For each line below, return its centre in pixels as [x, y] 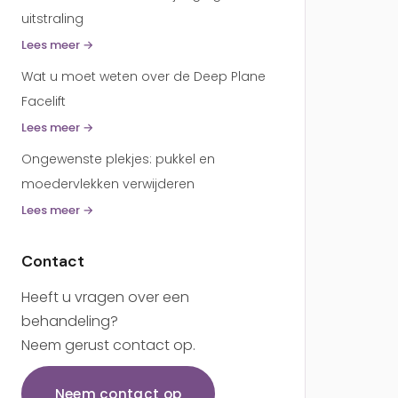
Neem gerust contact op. [108, 345]
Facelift [43, 101]
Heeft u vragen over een [105, 297]
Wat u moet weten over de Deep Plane [143, 76]
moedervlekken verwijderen [107, 184]
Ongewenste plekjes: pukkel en [118, 159]
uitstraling [52, 19]
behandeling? [69, 321]
